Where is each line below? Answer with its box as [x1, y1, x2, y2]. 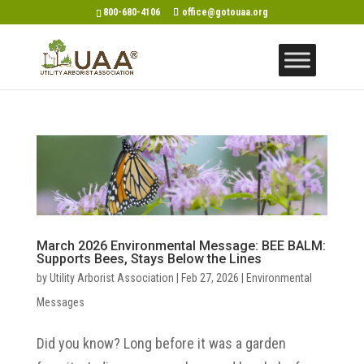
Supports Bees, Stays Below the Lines [36, 250, 262, 266]
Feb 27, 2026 [180, 271, 239, 284]
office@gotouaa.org [181, 6, 268, 18]
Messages [36, 295, 84, 309]
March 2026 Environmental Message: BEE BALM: [36, 237, 326, 253]
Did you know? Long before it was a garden [36, 334, 286, 352]
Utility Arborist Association [49, 271, 174, 284]
